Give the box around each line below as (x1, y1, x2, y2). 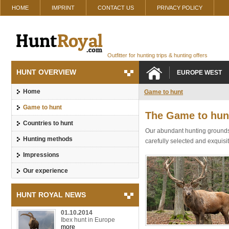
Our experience (23, 167, 68, 174)
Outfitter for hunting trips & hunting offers (107, 52, 208, 58)
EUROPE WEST (177, 69, 222, 76)
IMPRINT (52, 5, 75, 11)
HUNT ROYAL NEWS (16, 191, 86, 199)
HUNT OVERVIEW (16, 68, 76, 76)
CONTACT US (98, 5, 134, 11)
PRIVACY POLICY (157, 5, 202, 11)
